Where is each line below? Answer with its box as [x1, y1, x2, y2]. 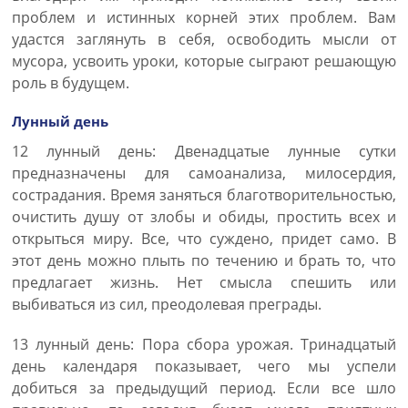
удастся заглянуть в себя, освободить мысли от [12, 29, 396, 49]
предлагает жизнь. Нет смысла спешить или [12, 272, 396, 292]
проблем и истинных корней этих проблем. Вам [12, 7, 396, 27]
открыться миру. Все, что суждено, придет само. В [12, 229, 396, 249]
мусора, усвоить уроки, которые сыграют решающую [12, 51, 396, 71]
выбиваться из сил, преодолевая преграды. [12, 294, 321, 314]
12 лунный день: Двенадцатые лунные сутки [12, 141, 396, 161]
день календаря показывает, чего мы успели [12, 356, 396, 376]
